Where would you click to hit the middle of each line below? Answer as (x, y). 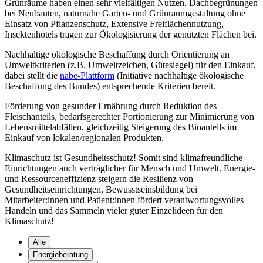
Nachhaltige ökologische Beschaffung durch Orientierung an (117, 54)
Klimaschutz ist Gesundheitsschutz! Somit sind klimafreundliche (124, 157)
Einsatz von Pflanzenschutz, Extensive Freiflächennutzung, (114, 23)
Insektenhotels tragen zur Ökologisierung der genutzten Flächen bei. (131, 34)
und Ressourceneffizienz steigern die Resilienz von (99, 178)
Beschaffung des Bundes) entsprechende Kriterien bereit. (110, 86)
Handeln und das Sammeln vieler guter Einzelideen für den (114, 210)
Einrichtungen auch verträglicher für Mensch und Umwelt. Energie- (130, 168)
